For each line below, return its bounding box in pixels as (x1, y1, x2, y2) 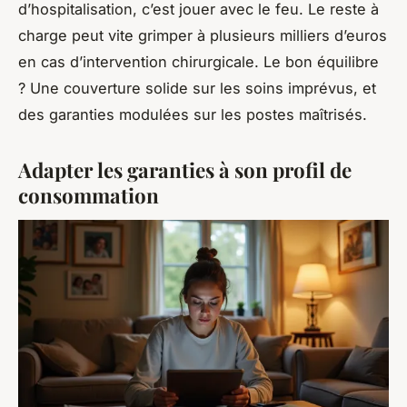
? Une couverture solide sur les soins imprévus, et (18, 79, 376, 98)
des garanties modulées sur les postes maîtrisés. (18, 105, 367, 124)
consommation (18, 182, 159, 210)
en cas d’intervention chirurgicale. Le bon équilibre (18, 53, 379, 72)
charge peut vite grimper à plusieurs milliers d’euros (18, 26, 387, 45)
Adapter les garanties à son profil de (18, 156, 352, 184)
